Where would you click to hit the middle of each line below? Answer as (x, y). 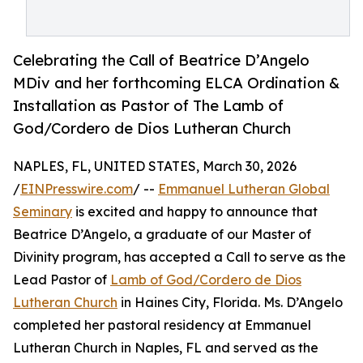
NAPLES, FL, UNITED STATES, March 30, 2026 (155, 167)
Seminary (43, 212)
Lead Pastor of (62, 280)
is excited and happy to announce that (195, 212)
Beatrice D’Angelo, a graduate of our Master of (162, 235)
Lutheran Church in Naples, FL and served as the (166, 348)
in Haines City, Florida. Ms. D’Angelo (230, 303)
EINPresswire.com (77, 189)
